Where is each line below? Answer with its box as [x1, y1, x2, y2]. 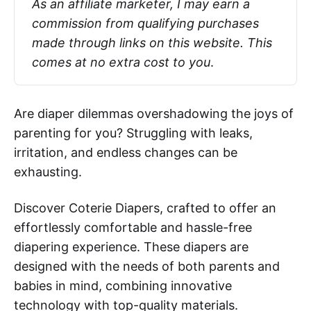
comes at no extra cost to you [31, 54, 210, 69]
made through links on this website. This [31, 35, 272, 50]
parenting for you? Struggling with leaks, [14, 125, 253, 140]
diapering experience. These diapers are [14, 239, 249, 254]
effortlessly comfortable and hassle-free [14, 219, 252, 235]
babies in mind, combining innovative [14, 278, 232, 293]
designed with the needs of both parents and [14, 258, 280, 274]
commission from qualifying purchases [31, 15, 259, 31]
